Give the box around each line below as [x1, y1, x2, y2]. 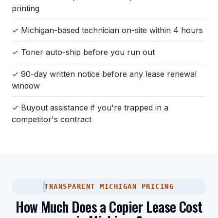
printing [12, 3, 39, 13]
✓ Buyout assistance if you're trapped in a [12, 102, 168, 112]
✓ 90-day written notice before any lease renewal [12, 69, 197, 79]
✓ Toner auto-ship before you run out [12, 47, 155, 57]
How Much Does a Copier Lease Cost [16, 196, 202, 217]
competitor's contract [12, 114, 91, 124]
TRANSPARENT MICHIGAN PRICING [44, 182, 174, 190]
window [12, 80, 40, 91]
